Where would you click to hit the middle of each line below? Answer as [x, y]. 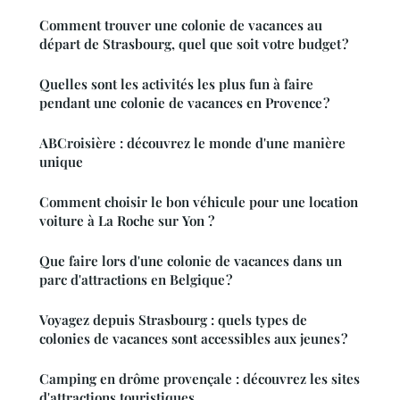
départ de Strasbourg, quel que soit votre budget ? [194, 44]
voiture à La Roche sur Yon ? [127, 221]
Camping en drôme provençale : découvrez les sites [200, 379]
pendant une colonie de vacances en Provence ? [184, 103]
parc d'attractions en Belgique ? [136, 280]
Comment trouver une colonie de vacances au [181, 25]
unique [61, 162]
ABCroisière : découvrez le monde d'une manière [192, 143]
